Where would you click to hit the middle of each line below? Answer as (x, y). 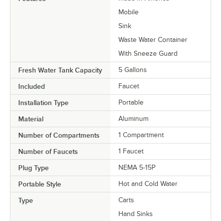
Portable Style (40, 184)
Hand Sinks (136, 214)
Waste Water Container (153, 39)
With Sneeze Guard (148, 53)
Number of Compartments (59, 135)
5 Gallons (133, 70)
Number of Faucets (48, 151)
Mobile (129, 12)
